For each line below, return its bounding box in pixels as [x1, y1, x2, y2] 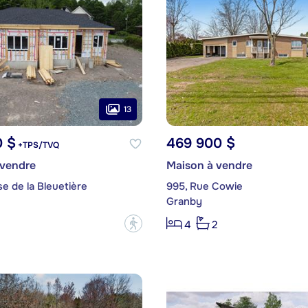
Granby [166, 195, 202, 209]
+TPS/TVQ [15, 140, 59, 151]
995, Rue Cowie [166, 179, 243, 194]
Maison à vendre [166, 158, 252, 173]
